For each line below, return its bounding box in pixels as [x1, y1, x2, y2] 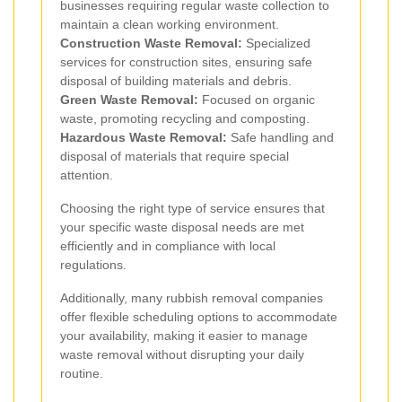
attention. [60, 167, 113, 182]
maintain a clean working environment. [60, 16, 279, 31]
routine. [60, 365, 103, 380]
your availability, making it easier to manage [60, 328, 308, 343]
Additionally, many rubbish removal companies [60, 290, 323, 305]
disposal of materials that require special [60, 148, 289, 163]
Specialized [242, 35, 310, 50]
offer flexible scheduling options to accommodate [60, 309, 337, 324]
